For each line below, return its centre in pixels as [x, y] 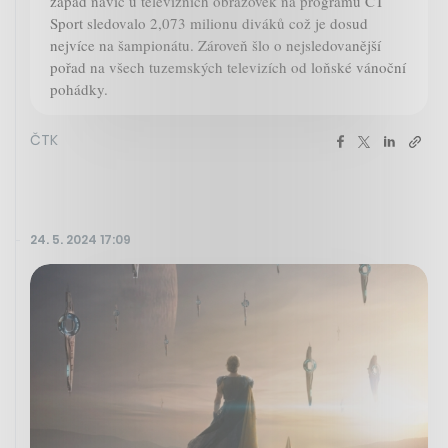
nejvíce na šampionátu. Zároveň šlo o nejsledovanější [215, 45]
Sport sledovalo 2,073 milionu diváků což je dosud [209, 23]
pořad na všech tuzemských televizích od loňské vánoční [228, 67]
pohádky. [79, 89]
